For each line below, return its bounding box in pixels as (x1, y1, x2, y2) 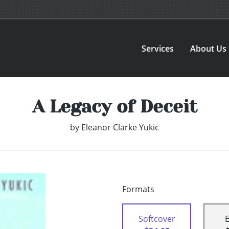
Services (142, 42, 174, 54)
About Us (190, 42, 227, 54)
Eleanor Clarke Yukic (81, 122, 159, 133)
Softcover (138, 213, 175, 225)
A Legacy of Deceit (32, 96, 197, 117)
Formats (122, 184, 154, 195)
